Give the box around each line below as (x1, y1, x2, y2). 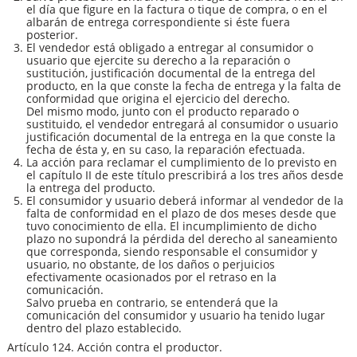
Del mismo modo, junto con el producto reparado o (26, 104, 299, 120)
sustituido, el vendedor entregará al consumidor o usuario (26, 116, 338, 132)
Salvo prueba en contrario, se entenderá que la (26, 295, 278, 311)
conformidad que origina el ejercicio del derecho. (26, 91, 290, 107)
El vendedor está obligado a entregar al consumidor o (26, 40, 313, 56)
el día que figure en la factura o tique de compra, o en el (26, 2, 328, 18)
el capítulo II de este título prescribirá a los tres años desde (26, 167, 343, 183)
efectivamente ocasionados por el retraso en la (26, 269, 277, 285)
